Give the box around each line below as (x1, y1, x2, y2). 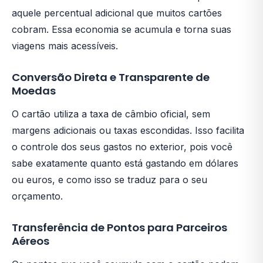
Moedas (12, 83, 56, 98)
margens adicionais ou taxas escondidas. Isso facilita (12, 124, 244, 136)
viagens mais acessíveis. (12, 39, 118, 52)
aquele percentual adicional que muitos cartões (12, 6, 222, 19)
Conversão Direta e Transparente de (12, 69, 210, 85)
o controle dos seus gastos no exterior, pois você (12, 140, 232, 153)
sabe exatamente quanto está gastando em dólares (12, 157, 238, 169)
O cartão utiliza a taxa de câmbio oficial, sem (12, 107, 210, 120)
